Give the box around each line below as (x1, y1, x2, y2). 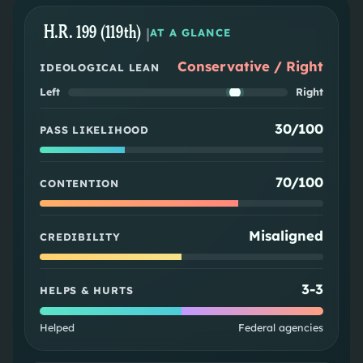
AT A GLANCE (149, 26, 232, 40)
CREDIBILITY (40, 230, 121, 244)
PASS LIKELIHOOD (40, 123, 149, 137)
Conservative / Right (177, 58, 323, 75)
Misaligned (248, 227, 323, 245)
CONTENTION (40, 177, 119, 190)
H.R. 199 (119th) (44, 23, 142, 42)
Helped (40, 321, 75, 335)
